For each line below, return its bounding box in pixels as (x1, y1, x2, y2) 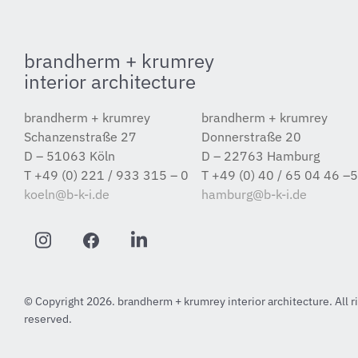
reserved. (24, 312, 72, 327)
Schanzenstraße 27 (24, 129, 137, 145)
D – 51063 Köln (24, 148, 115, 165)
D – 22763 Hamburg (201, 148, 320, 165)
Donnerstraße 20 (201, 129, 302, 145)
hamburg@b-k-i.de (201, 186, 308, 203)
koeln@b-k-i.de (24, 186, 109, 203)
